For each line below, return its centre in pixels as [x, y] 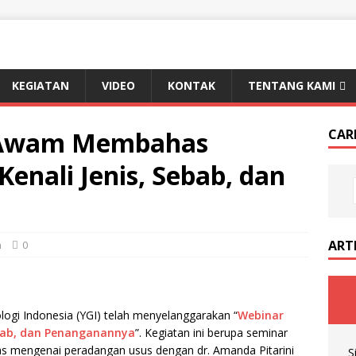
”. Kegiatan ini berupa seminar [211, 333]
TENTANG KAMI [292, 85]
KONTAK [192, 85]
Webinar [261, 315]
